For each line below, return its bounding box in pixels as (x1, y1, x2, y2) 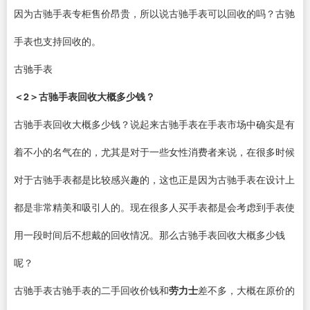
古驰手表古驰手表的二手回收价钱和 (14, 283, 169, 298)
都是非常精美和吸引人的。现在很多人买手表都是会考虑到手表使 (14, 200, 295, 215)
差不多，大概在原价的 (198, 283, 295, 298)
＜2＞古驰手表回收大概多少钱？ (14, 89, 155, 104)
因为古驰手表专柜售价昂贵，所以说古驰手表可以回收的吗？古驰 (14, 6, 295, 21)
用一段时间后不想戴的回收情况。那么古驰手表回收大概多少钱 (14, 228, 285, 242)
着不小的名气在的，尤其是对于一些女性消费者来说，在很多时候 (14, 145, 295, 159)
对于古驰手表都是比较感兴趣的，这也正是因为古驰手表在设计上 (14, 172, 295, 187)
